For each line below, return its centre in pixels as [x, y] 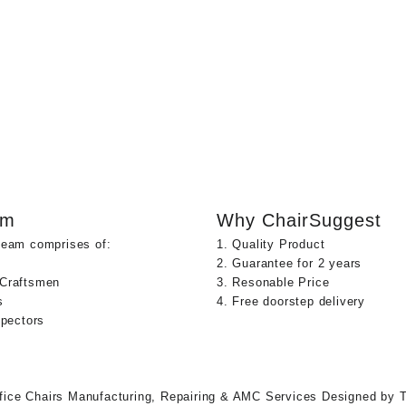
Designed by [358, 396]
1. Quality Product [271, 244]
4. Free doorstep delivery [291, 301]
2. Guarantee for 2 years [290, 263]
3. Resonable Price [273, 282]
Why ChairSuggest [299, 220]
